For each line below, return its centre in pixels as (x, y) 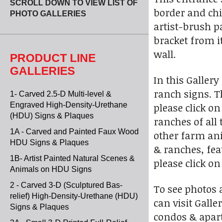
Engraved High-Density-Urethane (69, 105)
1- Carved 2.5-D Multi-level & (61, 94)
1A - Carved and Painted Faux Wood (74, 132)
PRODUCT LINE (53, 58)
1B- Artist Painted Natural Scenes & (72, 158)
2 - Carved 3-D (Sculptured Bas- (66, 185)
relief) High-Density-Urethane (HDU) (74, 196)
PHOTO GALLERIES (48, 14)
